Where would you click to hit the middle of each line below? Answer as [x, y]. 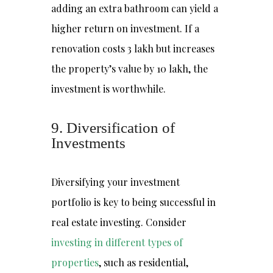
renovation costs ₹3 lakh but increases [133, 48]
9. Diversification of [113, 128]
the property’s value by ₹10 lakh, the [129, 69]
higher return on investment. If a [125, 28]
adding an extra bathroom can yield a [135, 8]
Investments [88, 143]
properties [75, 262]
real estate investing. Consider [119, 222]
